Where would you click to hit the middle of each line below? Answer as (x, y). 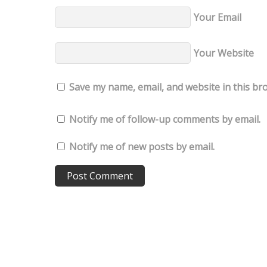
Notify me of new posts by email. (142, 147)
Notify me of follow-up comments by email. (165, 119)
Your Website (224, 53)
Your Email (218, 18)
